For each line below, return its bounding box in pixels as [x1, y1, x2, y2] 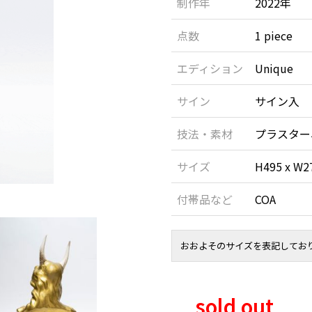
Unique [254, 60, 293, 77]
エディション [176, 60, 243, 77]
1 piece [254, 27, 292, 44]
